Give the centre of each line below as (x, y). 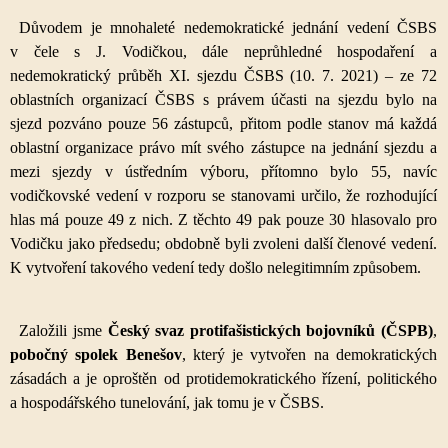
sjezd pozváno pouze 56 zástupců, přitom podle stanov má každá (223, 123)
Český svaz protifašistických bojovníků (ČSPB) (270, 330)
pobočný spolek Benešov (96, 354)
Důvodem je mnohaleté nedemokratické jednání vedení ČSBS (228, 27)
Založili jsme (63, 330)
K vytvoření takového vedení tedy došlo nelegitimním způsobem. (215, 267)
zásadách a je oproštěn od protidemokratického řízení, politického (223, 378)
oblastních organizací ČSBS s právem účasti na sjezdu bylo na (223, 99)
